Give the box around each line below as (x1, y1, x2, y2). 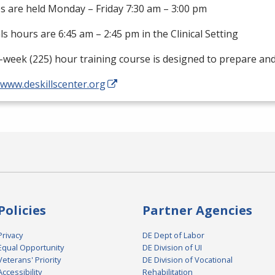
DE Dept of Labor (142, 230, 204, 241)
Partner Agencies (142, 202, 252, 219)
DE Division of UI (142, 242, 202, 254)
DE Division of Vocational (142, 254, 233, 266)
